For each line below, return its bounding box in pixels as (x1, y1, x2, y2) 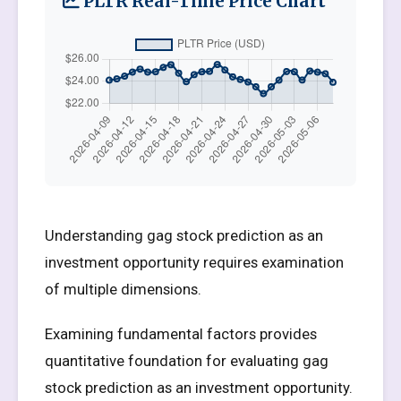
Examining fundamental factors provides (45, 325, 317, 343)
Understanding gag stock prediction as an (45, 226, 323, 244)
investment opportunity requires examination (45, 253, 344, 271)
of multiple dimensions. (45, 280, 201, 298)
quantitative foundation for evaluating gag (45, 352, 328, 370)
